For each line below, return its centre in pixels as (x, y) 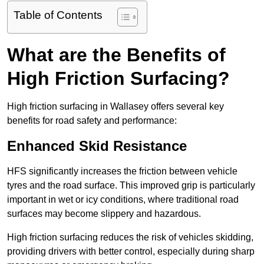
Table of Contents (58, 15)
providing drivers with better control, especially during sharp (131, 252)
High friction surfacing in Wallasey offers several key (115, 107)
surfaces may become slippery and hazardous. (104, 214)
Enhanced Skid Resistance (97, 146)
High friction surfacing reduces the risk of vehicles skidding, (130, 237)
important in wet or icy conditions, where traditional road (123, 200)
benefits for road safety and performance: (92, 121)
